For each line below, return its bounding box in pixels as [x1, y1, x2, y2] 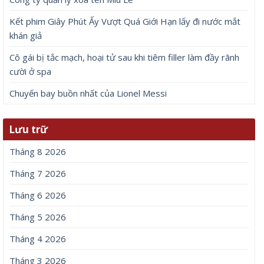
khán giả [9, 29, 42, 41]
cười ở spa [9, 65, 51, 77]
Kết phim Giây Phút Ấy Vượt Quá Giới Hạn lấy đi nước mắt [9, 15, 240, 27]
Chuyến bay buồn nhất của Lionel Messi [9, 87, 167, 99]
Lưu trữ [9, 122, 48, 136]
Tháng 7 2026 [9, 167, 66, 179]
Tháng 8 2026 [9, 145, 66, 157]
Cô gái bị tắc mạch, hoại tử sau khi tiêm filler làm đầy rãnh [9, 51, 239, 63]
